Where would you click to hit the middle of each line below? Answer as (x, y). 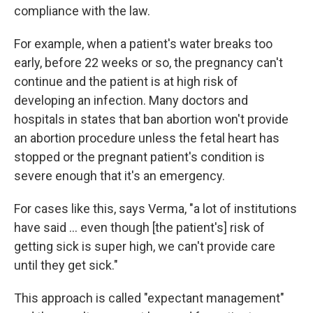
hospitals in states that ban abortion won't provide (151, 119)
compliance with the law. (82, 11)
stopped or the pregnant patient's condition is (139, 157)
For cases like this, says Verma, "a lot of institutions (155, 209)
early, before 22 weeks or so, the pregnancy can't (148, 63)
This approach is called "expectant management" (149, 298)
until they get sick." (66, 265)
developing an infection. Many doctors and (131, 100)
